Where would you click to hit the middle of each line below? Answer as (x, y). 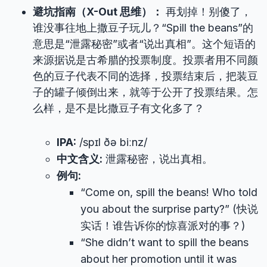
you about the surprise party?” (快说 (169, 209)
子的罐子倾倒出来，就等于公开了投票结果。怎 (145, 92)
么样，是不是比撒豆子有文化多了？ (119, 108)
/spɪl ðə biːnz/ (112, 142)
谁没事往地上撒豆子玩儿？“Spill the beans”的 (143, 28)
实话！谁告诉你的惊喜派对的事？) (163, 226)
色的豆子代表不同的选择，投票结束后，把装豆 (145, 76)
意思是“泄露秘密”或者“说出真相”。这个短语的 (144, 44)
